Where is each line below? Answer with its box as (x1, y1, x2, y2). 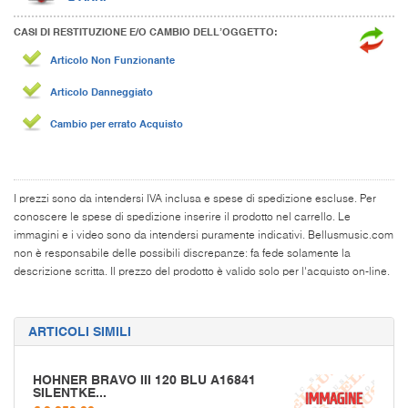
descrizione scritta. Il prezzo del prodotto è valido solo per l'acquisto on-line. (14, 266, 390, 278)
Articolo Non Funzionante (50, 53, 175, 66)
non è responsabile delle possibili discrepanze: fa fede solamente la (14, 248, 351, 260)
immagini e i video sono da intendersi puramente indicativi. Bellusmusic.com (14, 229, 393, 241)
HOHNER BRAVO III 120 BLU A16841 (33, 371, 256, 388)
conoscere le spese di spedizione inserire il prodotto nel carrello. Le (14, 211, 351, 223)
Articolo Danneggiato (50, 85, 153, 98)
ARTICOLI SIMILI (28, 322, 131, 340)
